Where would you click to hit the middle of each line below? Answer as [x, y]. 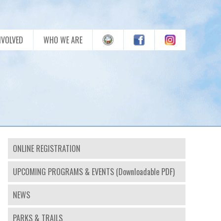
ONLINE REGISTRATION [47, 149]
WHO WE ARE [63, 40]
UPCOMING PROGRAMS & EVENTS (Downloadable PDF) [94, 172]
